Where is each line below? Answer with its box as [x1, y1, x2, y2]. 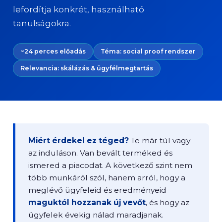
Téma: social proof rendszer [101, 48, 196, 55]
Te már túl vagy [129, 136, 190, 145]
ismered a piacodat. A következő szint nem [28, 161, 192, 170]
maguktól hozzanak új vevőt [28, 198, 146, 207]
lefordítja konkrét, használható [13, 4, 144, 14]
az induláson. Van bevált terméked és [28, 148, 172, 158]
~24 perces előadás [20, 48, 86, 55]
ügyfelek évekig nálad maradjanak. [28, 210, 164, 220]
